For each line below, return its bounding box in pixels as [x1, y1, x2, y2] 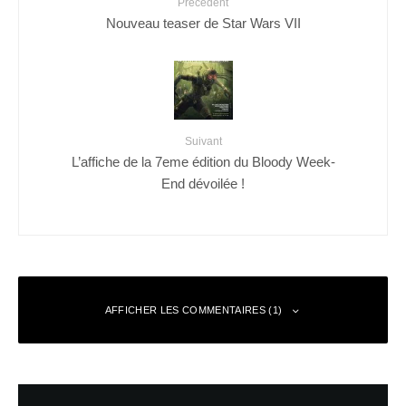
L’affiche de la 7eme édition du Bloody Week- [71, 153, 335, 169]
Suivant [184, 135, 222, 149]
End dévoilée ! [161, 175, 245, 191]
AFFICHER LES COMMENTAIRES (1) [104, 304, 283, 316]
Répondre [330, 387, 388, 403]
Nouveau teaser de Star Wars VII [105, 14, 301, 31]
